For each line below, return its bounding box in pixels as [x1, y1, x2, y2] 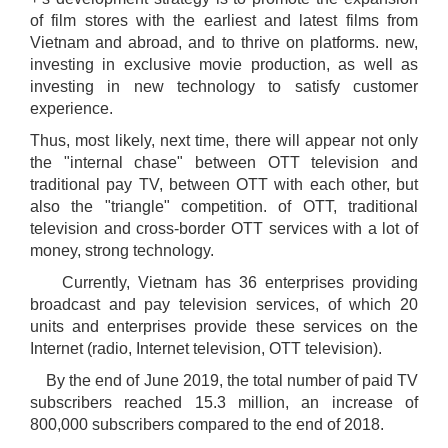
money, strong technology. [30, 242, 214, 260]
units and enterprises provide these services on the [30, 318, 418, 336]
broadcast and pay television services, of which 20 [30, 296, 418, 314]
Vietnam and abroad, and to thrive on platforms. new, [30, 34, 418, 52]
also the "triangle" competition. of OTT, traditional [30, 198, 418, 216]
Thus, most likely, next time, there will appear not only [30, 132, 418, 150]
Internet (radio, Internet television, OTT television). [30, 340, 382, 358]
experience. [30, 100, 113, 118]
